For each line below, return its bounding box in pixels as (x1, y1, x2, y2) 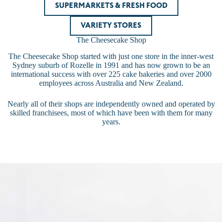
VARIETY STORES (81, 20, 141, 31)
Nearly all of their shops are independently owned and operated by (7, 99, 215, 108)
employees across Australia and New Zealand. (39, 78, 183, 87)
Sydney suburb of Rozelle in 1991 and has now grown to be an (12, 60, 210, 69)
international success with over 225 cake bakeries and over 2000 (10, 69, 212, 78)
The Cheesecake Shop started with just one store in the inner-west (8, 52, 214, 60)
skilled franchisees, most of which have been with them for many (9, 108, 213, 117)
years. (102, 117, 120, 126)
